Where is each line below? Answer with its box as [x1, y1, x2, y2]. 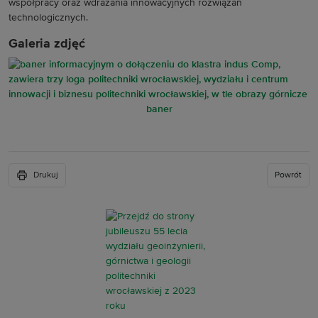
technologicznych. [9, 13, 88, 23]
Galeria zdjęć [9, 38, 85, 50]
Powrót [275, 171, 302, 180]
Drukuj [33, 171, 58, 180]
